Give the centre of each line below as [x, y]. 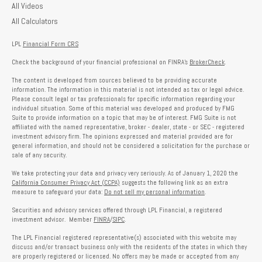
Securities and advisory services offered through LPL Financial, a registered [117, 210]
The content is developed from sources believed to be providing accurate [114, 80]
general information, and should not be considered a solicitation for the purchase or [131, 145]
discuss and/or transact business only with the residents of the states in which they [129, 247]
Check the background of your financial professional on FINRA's [101, 62]
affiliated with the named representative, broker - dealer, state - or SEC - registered [128, 127]
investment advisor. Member [53, 219]
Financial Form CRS [51, 44]
